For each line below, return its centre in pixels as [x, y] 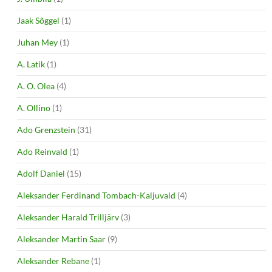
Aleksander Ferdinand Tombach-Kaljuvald [96, 195]
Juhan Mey [37, 42]
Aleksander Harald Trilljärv [68, 217]
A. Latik [31, 64]
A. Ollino [34, 107]
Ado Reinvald [42, 151]
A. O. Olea [36, 86]
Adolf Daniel [41, 173]
